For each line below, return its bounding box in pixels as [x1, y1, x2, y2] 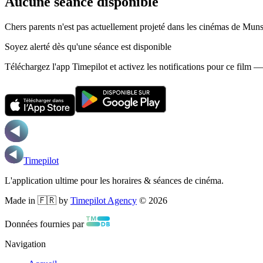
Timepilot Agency [70, 195, 137, 205]
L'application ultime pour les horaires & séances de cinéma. [5, 175, 224, 186]
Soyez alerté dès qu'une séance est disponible [5, 41, 171, 52]
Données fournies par [5, 218, 84, 229]
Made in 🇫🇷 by [5, 195, 68, 205]
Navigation [5, 238, 46, 249]
